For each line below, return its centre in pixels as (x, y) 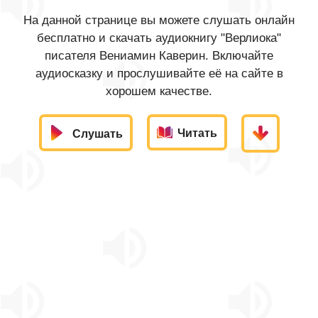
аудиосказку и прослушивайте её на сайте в (159, 73)
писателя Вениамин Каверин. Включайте (159, 56)
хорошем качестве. (159, 91)
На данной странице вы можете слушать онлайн (159, 20)
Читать (197, 133)
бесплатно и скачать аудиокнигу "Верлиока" (159, 38)
